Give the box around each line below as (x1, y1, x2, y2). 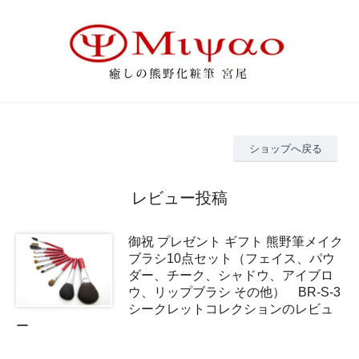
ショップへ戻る (248, 142, 322, 155)
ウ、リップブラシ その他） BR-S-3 (128, 284, 341, 299)
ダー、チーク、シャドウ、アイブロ (128, 268, 333, 282)
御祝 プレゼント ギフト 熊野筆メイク (128, 234, 343, 248)
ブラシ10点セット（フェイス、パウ (128, 251, 335, 265)
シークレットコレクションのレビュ (128, 301, 333, 316)
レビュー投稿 (131, 188, 228, 207)
